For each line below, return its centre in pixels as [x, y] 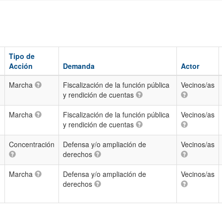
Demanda [79, 66]
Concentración [32, 144]
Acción [21, 66]
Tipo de [22, 56]
